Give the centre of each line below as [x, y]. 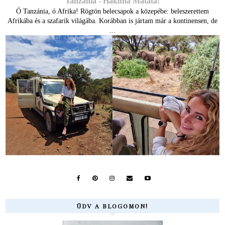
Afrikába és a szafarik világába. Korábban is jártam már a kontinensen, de [113, 21]
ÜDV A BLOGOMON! [113, 206]
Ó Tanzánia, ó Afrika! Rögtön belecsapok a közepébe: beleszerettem [113, 11]
